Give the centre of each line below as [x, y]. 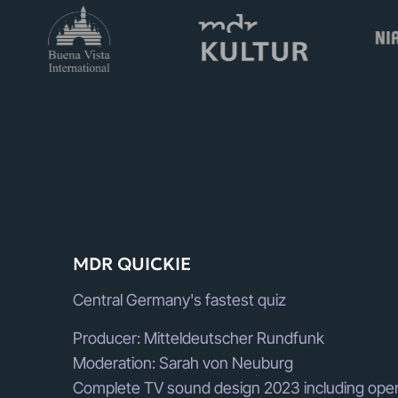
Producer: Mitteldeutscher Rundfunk [199, 338]
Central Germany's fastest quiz [179, 300]
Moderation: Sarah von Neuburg [183, 363]
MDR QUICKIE [132, 264]
